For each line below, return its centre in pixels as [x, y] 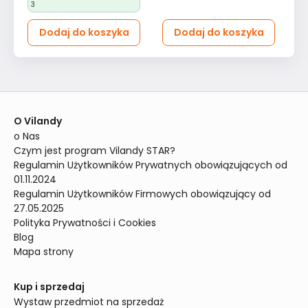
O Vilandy [38, 121]
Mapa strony [44, 252]
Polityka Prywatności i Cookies [85, 223]
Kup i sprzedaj [49, 287]
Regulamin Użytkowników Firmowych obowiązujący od [142, 194]
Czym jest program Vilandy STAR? [95, 151]
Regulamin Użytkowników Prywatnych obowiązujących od [151, 165]
